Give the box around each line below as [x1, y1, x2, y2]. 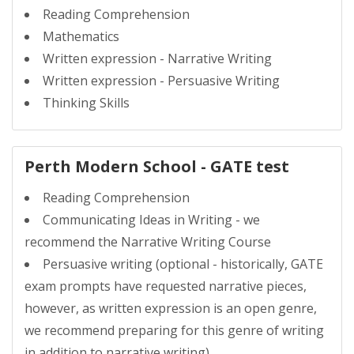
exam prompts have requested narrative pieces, [24, 277, 307, 295]
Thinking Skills [43, 94, 130, 111]
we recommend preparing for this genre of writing [24, 322, 324, 339]
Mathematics [43, 28, 119, 45]
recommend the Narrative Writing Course [24, 233, 271, 250]
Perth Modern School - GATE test [24, 156, 289, 177]
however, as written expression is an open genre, [24, 299, 317, 317]
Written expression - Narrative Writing [43, 50, 272, 67]
